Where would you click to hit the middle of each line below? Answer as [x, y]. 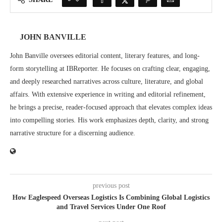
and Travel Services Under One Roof [111, 207]
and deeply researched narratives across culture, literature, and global [107, 82]
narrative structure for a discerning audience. [73, 133]
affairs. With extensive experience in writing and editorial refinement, [108, 94]
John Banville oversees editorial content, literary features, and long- [105, 56]
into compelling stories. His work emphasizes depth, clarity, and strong [109, 120]
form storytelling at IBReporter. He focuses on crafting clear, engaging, [110, 69]
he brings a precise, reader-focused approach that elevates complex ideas [111, 107]
